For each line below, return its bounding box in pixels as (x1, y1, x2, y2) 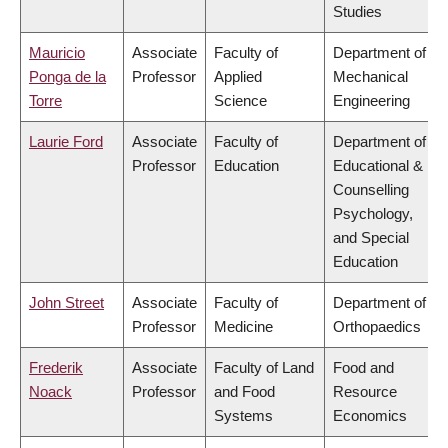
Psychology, (333, 205, 413, 223)
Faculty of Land (214, 359, 314, 377)
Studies (333, 3, 382, 21)
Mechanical (333, 68, 408, 86)
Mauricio (29, 44, 85, 62)
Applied (214, 68, 262, 86)
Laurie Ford (29, 133, 103, 151)
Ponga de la (29, 68, 106, 86)
